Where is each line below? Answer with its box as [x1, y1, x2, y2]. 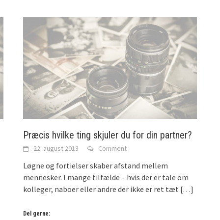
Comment [98, 144, 127, 153]
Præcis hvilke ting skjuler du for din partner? [23, 129, 192, 141]
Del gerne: [23, 210, 51, 218]
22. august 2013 [33, 144, 79, 153]
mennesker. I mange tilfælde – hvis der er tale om [23, 172, 189, 183]
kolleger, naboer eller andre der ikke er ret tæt [23, 184, 179, 194]
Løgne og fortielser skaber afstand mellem [23, 161, 168, 171]
